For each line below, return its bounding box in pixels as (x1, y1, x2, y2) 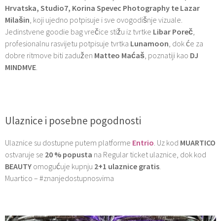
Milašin (5, 14, 30, 25)
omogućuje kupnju (33, 161, 94, 171)
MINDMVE (5, 62, 36, 72)
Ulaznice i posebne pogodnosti (5, 113, 141, 127)
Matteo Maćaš (94, 50, 145, 60)
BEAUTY (5, 161, 33, 171)
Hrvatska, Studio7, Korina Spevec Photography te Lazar (5, 2, 200, 13)
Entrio (132, 137, 154, 147)
